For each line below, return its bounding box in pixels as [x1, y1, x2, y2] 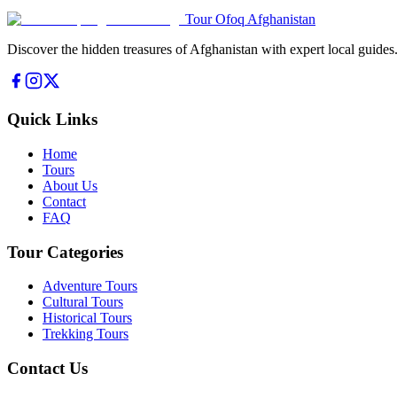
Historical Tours [43, 310, 132, 326]
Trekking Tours [43, 326, 128, 342]
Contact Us [7, 359, 88, 378]
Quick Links [7, 110, 97, 129]
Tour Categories [7, 242, 123, 261]
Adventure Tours [43, 278, 137, 294]
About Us [43, 177, 97, 193]
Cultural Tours [43, 294, 123, 310]
